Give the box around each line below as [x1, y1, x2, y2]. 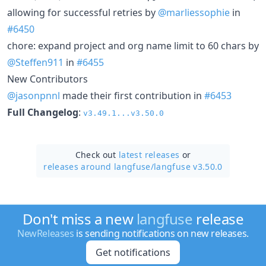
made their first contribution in [60, 88, 204, 102]
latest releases [119, 148, 180, 160]
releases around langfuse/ [43, 160, 154, 172]
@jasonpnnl [7, 88, 60, 102]
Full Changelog [7, 105, 78, 119]
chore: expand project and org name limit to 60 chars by [7, 39, 259, 52]
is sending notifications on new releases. [74, 227, 249, 240]
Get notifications [95, 246, 170, 259]
